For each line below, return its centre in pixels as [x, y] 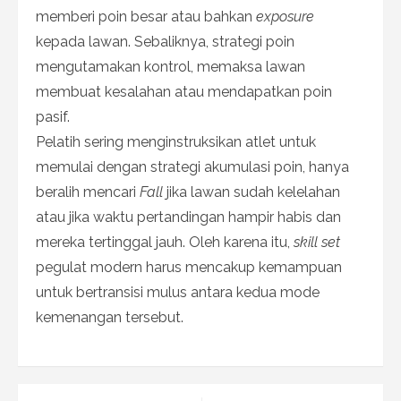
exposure [285, 16]
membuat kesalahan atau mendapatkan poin [184, 91]
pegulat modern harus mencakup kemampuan [189, 267]
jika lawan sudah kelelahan [252, 192]
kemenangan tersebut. [110, 317]
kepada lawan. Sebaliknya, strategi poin [165, 41]
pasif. [53, 116]
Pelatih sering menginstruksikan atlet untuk [176, 141]
